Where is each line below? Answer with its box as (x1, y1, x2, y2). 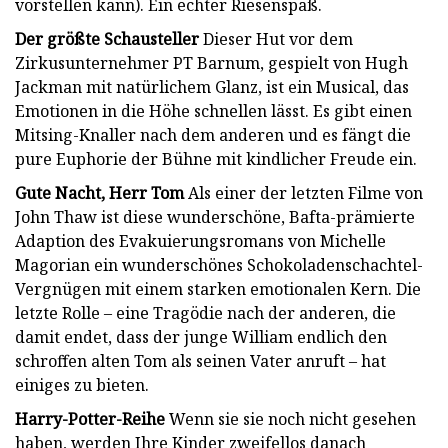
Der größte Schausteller (15, 27, 199, 50)
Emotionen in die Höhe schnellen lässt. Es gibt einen (15, 99, 412, 122)
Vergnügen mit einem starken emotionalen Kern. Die (15, 277, 421, 300)
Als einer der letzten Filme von (184, 181, 423, 204)
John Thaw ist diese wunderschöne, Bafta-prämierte (15, 205, 415, 228)
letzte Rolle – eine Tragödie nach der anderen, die (15, 301, 396, 324)
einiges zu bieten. (15, 373, 149, 396)
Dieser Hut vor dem (199, 27, 353, 50)
